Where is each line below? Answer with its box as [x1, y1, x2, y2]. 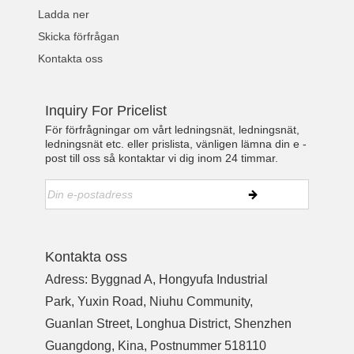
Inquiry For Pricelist [45, 102, 168, 119]
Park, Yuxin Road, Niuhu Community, [45, 295, 254, 309]
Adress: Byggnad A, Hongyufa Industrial [45, 273, 269, 287]
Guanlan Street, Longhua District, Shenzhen [45, 317, 292, 331]
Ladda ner [38, 7, 90, 21]
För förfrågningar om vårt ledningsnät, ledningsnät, [45, 122, 300, 136]
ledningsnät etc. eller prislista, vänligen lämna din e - [45, 137, 307, 150]
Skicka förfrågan [38, 29, 120, 43]
